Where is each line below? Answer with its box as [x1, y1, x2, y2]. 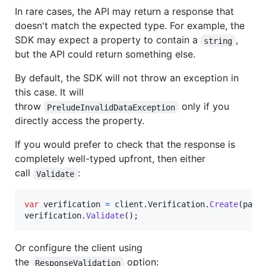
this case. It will [15, 86, 84, 99]
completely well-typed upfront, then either [15, 153, 205, 165]
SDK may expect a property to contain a [15, 34, 201, 46]
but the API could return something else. [15, 48, 195, 61]
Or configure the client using [15, 242, 142, 254]
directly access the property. [15, 115, 144, 127]
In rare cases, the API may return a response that [15, 5, 234, 18]
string [204, 36, 233, 46]
